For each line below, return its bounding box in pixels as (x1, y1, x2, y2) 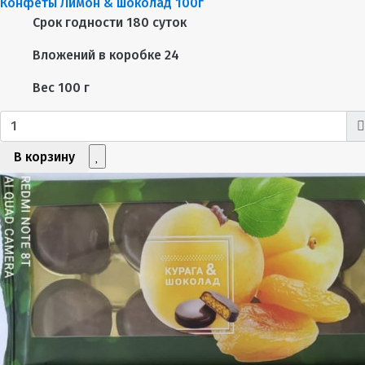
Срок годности (33, 14, 123, 30)
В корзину (14, 148, 75, 165)
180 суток (126, 14, 187, 30)
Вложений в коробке (33, 46, 161, 63)
